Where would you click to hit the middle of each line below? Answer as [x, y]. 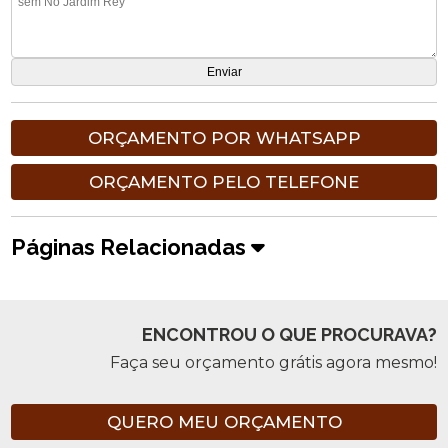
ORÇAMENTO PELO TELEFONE [224, 182]
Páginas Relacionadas [131, 247]
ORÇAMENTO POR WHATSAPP [224, 138]
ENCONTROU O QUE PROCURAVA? [289, 335]
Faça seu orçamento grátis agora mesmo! [273, 363]
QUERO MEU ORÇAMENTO [224, 422]
